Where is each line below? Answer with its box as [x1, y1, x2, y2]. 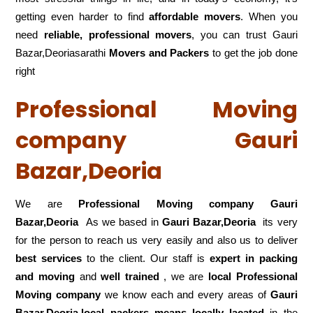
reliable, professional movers [44, 29, 192, 41]
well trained [101, 270, 159, 283]
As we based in [78, 216, 162, 228]
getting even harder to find [15, 10, 150, 23]
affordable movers [149, 10, 241, 23]
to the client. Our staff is [82, 252, 210, 265]
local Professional [208, 270, 298, 283]
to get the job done [209, 47, 298, 59]
